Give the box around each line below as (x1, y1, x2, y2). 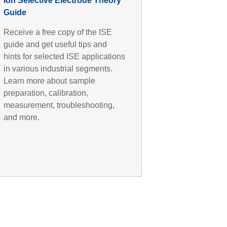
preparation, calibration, (4, 88, 89, 97)
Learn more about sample (4, 76, 96, 85)
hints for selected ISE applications (4, 52, 126, 61)
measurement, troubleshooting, (4, 100, 115, 109)
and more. (4, 112, 40, 122)
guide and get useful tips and (4, 40, 107, 49)
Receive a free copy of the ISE (4, 27, 112, 36)
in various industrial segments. (4, 64, 113, 73)
